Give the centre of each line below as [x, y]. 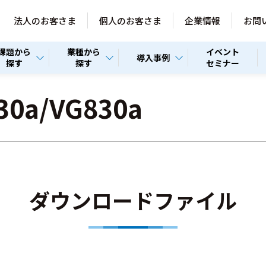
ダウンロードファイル [133, 200]
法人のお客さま [45, 20]
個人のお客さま [130, 20]
